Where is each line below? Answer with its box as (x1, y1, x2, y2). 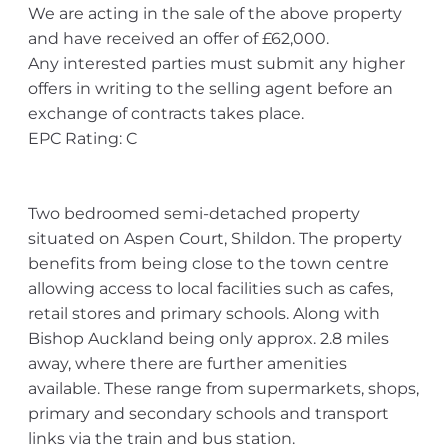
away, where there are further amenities (27, 354, 347, 373)
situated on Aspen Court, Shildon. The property (27, 229, 402, 248)
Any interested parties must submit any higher (27, 54, 405, 73)
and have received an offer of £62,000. (27, 29, 329, 48)
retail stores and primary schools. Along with (27, 304, 380, 323)
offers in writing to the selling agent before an (27, 79, 393, 98)
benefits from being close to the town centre (27, 254, 389, 273)
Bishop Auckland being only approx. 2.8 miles (27, 329, 389, 348)
